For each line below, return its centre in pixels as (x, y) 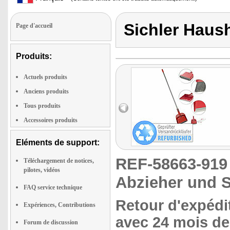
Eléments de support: (58, 142)
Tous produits (42, 106)
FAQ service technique (53, 187)
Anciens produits (46, 91)
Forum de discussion (51, 222)
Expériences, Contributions (60, 205)
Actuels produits (45, 77)
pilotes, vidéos (42, 170)
